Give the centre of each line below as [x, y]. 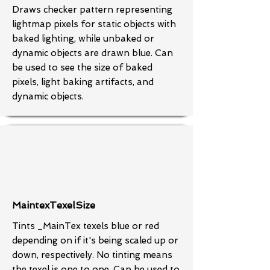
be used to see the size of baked [82, 67]
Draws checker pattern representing [92, 10]
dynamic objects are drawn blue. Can [93, 53]
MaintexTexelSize [54, 205]
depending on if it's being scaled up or [95, 240]
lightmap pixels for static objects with [94, 24]
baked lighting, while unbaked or [83, 39]
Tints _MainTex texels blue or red [86, 226]
